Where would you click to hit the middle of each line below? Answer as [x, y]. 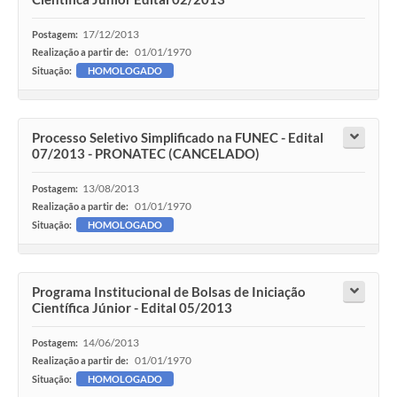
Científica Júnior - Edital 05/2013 [132, 308]
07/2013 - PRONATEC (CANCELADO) [146, 154]
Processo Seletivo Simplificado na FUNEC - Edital [178, 138]
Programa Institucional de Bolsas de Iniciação [169, 292]
